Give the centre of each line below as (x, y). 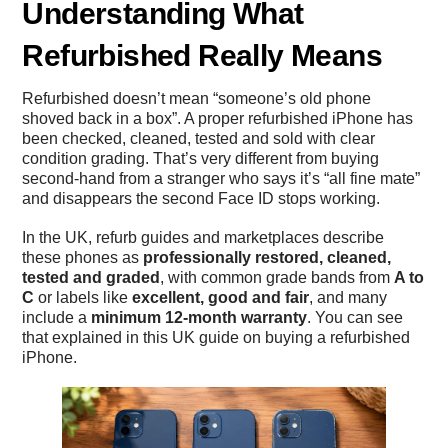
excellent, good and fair (221, 297)
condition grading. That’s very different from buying (201, 158)
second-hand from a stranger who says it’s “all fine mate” (221, 178)
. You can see (355, 317)
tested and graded (91, 277)
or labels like (83, 297)
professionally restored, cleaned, (267, 257)
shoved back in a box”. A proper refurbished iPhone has (218, 118)
